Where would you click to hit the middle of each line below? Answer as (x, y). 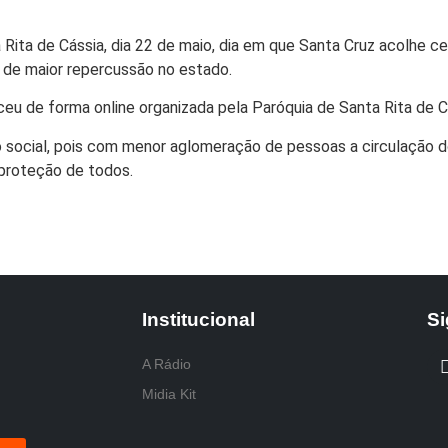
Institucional (198, 320)
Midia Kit (169, 394)
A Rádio (166, 364)
